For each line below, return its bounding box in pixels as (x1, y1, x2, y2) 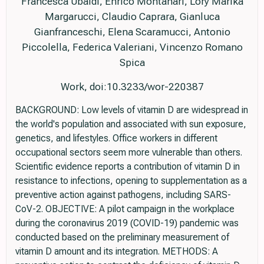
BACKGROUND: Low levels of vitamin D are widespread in (15, 104, 248, 116)
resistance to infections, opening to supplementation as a (15, 175, 247, 187)
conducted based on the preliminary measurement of (15, 232, 229, 243)
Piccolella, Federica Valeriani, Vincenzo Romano (21, 41, 243, 54)
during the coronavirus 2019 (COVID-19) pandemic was (15, 217, 239, 229)
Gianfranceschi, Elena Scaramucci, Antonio (34, 26, 230, 38)
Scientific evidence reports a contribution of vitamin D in (15, 161, 240, 173)
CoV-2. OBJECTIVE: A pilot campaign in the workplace (15, 203, 235, 215)
